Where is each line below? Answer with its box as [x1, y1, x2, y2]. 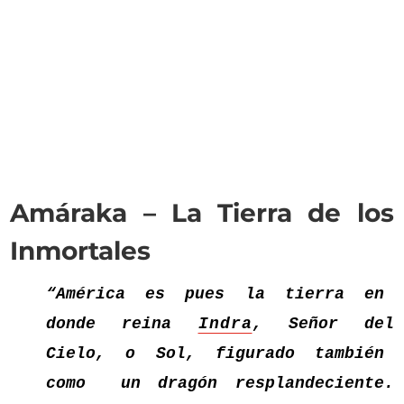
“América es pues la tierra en [46, 285, 394, 303]
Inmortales [10, 235, 151, 266]
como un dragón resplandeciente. [46, 374, 394, 392]
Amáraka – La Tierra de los [10, 197, 394, 228]
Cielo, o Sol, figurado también [46, 344, 394, 363]
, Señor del [252, 315, 394, 333]
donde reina [46, 315, 198, 333]
